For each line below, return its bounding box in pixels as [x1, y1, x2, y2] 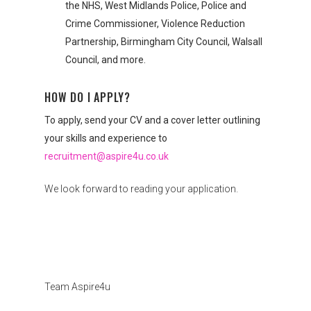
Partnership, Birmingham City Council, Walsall [65, 36, 262, 47]
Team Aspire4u [44, 281, 110, 292]
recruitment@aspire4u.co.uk [44, 151, 169, 162]
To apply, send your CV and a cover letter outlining [44, 115, 260, 126]
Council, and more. [65, 54, 146, 65]
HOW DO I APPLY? [44, 89, 131, 106]
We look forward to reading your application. [44, 183, 238, 194]
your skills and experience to [44, 133, 167, 144]
